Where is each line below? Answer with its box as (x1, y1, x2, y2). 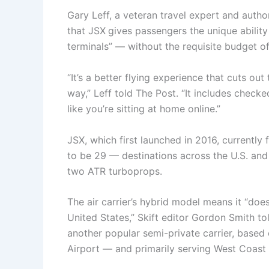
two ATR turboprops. (67, 165, 162, 177)
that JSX (67, 25, 106, 37)
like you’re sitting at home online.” (67, 102, 220, 115)
